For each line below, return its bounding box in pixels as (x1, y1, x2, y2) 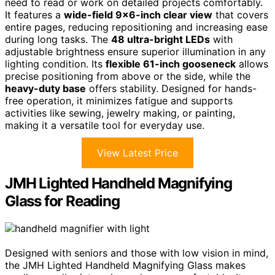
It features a (5, 8, 64, 21)
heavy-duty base (5, 82, 86, 95)
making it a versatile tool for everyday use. (5, 118, 204, 131)
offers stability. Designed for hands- (86, 82, 257, 95)
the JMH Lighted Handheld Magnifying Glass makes (5, 258, 246, 271)
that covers (212, 8, 268, 21)
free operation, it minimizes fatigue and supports (5, 94, 233, 107)
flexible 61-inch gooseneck (106, 57, 236, 70)
